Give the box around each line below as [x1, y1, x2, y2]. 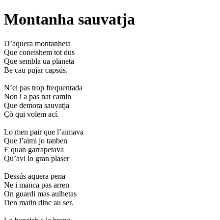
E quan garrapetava [4, 145, 64, 154]
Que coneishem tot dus [4, 48, 75, 56]
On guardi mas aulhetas [4, 189, 77, 198]
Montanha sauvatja [4, 10, 135, 28]
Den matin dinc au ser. [4, 198, 73, 207]
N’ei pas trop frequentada [4, 83, 82, 92]
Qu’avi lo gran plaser [4, 154, 69, 163]
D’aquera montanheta [4, 39, 71, 48]
